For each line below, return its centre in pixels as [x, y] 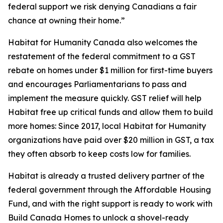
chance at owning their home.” [66, 20]
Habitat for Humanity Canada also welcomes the [103, 42]
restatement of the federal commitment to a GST [102, 56]
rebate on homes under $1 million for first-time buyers [110, 70]
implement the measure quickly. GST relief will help [105, 98]
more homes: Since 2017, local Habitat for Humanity [107, 126]
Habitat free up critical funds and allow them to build [111, 112]
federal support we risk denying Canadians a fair [102, 6]
